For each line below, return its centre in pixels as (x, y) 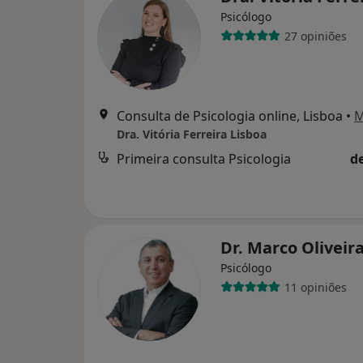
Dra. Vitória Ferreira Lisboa (192, 134)
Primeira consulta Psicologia (204, 159)
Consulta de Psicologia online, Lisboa (230, 116)
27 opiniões (315, 36)
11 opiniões (315, 287)
